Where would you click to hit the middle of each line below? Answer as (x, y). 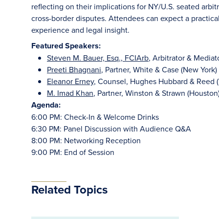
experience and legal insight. (81, 30)
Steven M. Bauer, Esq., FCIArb (98, 58)
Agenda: (46, 105)
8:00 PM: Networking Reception (86, 140)
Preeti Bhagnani (74, 69)
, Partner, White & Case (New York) (159, 69)
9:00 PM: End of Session (73, 152)
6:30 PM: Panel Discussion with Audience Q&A (111, 129)
